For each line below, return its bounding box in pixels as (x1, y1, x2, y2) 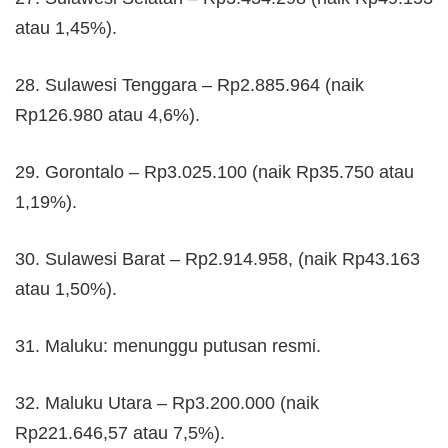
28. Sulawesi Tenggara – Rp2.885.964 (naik (15, 74, 364, 95)
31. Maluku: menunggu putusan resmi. (15, 335, 321, 356)
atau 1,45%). (15, 17, 117, 38)
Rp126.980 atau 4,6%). (15, 104, 200, 125)
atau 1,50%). (15, 278, 117, 299)
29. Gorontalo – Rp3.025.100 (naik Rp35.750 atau (15, 161, 414, 182)
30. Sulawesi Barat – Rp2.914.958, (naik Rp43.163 (15, 248, 420, 269)
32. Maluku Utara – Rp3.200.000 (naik (15, 392, 319, 413)
